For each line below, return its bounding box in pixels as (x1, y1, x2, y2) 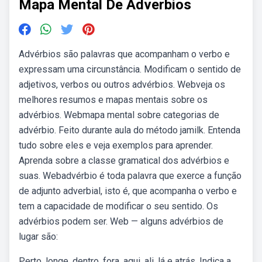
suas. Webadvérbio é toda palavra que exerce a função (19, 170, 242, 181)
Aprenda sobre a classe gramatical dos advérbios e (19, 155, 229, 166)
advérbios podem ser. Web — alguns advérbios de (19, 216, 223, 227)
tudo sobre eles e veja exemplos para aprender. (19, 140, 213, 151)
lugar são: (19, 231, 58, 242)
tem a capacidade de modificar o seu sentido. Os (19, 201, 218, 212)
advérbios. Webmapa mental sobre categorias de (19, 109, 219, 120)
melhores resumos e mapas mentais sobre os (19, 94, 208, 105)
